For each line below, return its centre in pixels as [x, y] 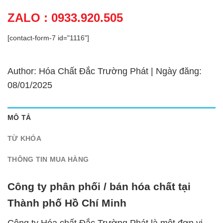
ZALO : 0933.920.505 [65, 17]
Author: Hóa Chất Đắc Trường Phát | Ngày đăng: [105, 71]
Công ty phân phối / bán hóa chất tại [99, 187]
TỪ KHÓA [24, 138]
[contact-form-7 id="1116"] [48, 38]
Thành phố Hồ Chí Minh [67, 203]
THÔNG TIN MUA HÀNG [48, 159]
